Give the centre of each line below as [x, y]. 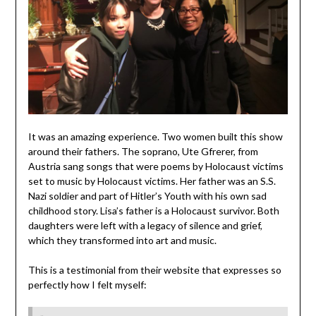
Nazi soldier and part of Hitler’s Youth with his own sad [147, 195]
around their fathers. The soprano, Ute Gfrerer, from [143, 151]
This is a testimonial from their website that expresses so [154, 269]
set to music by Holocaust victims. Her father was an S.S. [152, 181]
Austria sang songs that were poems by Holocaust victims [156, 166]
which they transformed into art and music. [122, 240]
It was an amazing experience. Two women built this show [155, 136]
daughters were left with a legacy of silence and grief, [145, 225]
